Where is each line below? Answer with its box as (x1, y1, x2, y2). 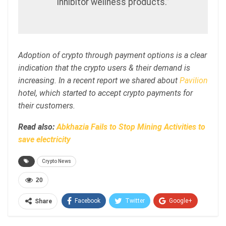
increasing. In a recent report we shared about (18, 75, 180, 85)
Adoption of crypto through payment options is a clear (18, 50, 207, 60)
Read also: (18, 122, 56, 132)
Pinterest (173, 216, 197, 223)
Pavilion (180, 75, 208, 85)
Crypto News (42, 158, 71, 164)
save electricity (18, 134, 71, 144)
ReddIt (78, 216, 96, 223)
